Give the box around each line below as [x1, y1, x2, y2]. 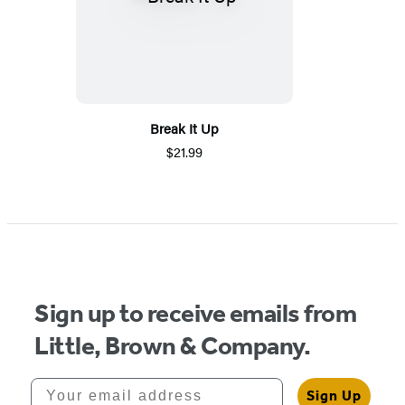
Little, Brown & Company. [34, 331, 311, 362]
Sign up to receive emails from [34, 298, 357, 329]
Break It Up [150, 118, 219, 138]
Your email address [30, 377, 194, 393]
